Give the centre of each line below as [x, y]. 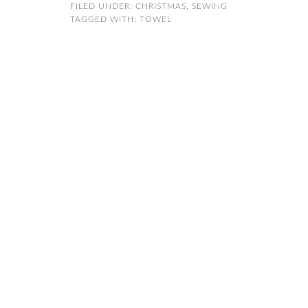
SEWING [210, 6]
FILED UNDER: [103, 6]
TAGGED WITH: [105, 19]
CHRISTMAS [161, 6]
